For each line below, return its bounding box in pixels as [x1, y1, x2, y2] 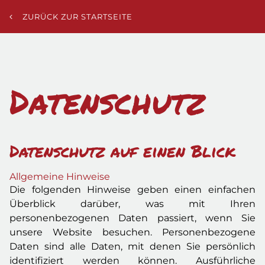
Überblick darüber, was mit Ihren [9, 198, 256, 209]
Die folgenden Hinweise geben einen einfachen [9, 184, 256, 195]
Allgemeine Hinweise [9, 171, 110, 182]
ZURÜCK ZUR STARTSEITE [22, 12, 132, 21]
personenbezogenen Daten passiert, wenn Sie [9, 212, 256, 224]
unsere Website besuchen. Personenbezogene [9, 227, 256, 238]
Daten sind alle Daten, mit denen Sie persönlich [9, 241, 256, 252]
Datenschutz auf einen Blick [9, 139, 235, 163]
